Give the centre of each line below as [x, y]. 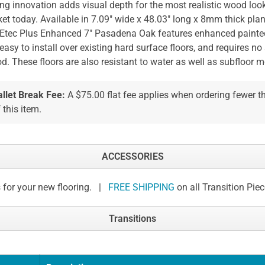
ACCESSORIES [132, 156]
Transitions [132, 218]
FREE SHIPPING [141, 187]
